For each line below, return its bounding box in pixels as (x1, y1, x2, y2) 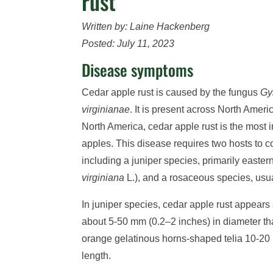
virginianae (82, 104, 130, 115)
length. (82, 250, 112, 261)
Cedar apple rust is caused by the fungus (82, 87, 261, 98)
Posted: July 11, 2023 (82, 38, 175, 49)
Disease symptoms (82, 58, 194, 82)
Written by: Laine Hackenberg (82, 21, 210, 32)
